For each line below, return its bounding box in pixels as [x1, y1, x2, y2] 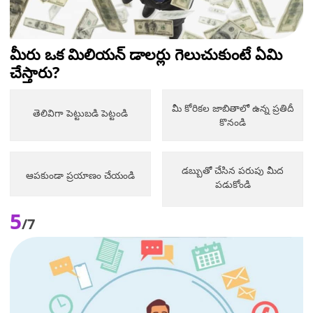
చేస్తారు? [10, 61, 60, 83]
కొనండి [219, 115, 247, 129]
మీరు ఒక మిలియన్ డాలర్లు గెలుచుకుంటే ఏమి [10, 43, 282, 65]
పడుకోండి [214, 177, 251, 191]
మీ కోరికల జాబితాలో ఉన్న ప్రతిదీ [171, 101, 294, 115]
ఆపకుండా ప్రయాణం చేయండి [25, 168, 135, 182]
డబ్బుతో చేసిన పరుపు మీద [182, 163, 284, 177]
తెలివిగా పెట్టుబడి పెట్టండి [32, 105, 128, 119]
